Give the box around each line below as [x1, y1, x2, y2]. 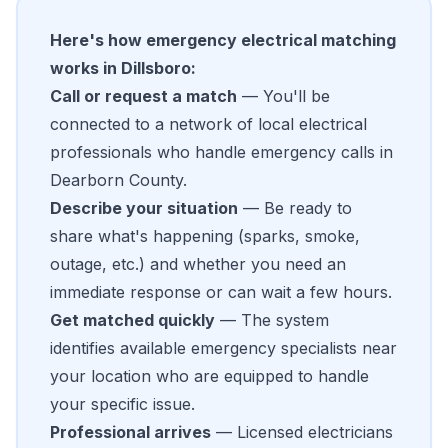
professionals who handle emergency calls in [50, 142, 393, 162]
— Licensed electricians [211, 422, 393, 442]
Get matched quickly [50, 310, 215, 330]
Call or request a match [50, 86, 237, 106]
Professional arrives [50, 422, 211, 442]
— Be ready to [238, 198, 352, 218]
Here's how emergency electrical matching [50, 30, 396, 50]
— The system [215, 310, 329, 330]
